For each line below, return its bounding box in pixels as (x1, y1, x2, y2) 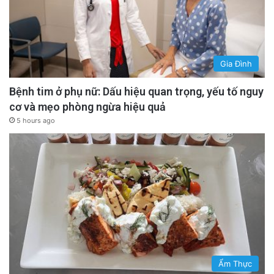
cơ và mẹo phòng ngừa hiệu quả (9, 100, 166, 114)
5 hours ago (17, 116, 55, 125)
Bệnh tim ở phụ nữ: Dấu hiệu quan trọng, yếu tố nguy (9, 85, 264, 98)
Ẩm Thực (218, 258, 252, 268)
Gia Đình (220, 59, 252, 69)
